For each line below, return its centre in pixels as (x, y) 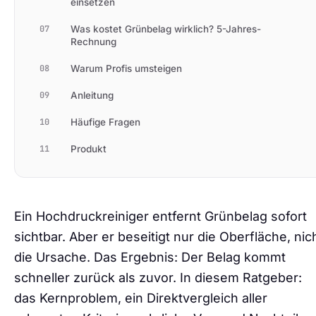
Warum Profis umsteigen (126, 68)
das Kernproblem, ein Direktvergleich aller (141, 298)
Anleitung (92, 95)
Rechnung (93, 42)
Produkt (89, 149)
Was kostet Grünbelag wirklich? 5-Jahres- (166, 29)
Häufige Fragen (105, 122)
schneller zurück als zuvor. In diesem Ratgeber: (158, 278)
